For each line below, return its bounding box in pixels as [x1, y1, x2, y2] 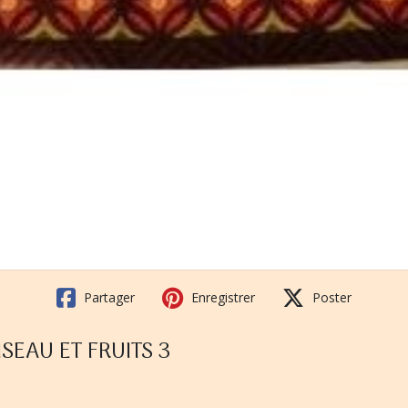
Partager [80, 289, 135, 306]
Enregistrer [188, 289, 255, 306]
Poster [309, 289, 352, 306]
